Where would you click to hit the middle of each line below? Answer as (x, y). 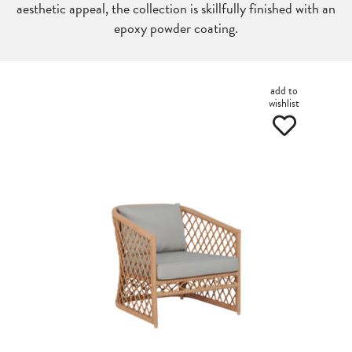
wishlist (284, 103)
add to (284, 91)
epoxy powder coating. (176, 28)
